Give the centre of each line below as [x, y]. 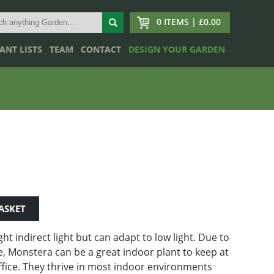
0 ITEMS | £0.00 [189, 22]
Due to [214, 237]
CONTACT [101, 49]
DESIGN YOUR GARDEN [177, 49]
